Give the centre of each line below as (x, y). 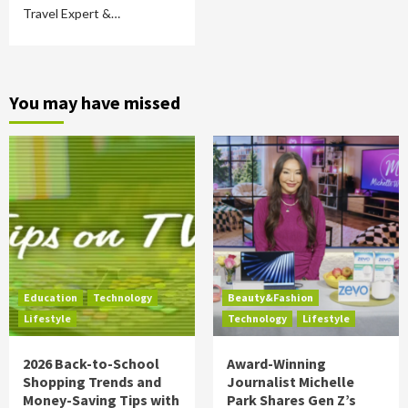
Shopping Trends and (92, 382)
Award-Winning (276, 363)
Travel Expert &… (71, 13)
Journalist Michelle (291, 382)
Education (51, 297)
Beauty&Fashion (270, 297)
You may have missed (95, 102)
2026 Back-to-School (91, 363)
